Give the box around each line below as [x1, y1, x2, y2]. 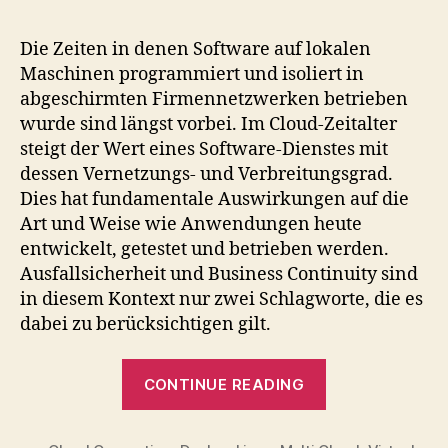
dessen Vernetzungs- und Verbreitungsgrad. [20, 162, 393, 186]
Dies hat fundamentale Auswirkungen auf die [20, 187, 409, 211]
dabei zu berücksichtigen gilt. [20, 312, 271, 336]
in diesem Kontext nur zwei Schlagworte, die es [20, 287, 423, 311]
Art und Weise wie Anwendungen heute [20, 212, 362, 236]
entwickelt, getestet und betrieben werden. [20, 237, 389, 261]
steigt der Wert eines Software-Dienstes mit [20, 137, 388, 161]
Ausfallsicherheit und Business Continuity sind [20, 262, 418, 286]
